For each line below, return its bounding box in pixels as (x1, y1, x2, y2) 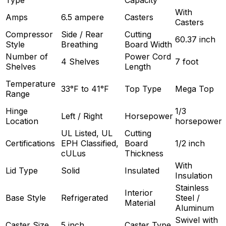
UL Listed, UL (61, 128, 112, 139)
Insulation (175, 171, 212, 181)
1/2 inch (175, 138, 205, 149)
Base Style (6, 193, 46, 203)
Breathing (61, 39, 98, 50)
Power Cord (125, 51, 171, 62)
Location (6, 116, 38, 127)
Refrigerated (61, 193, 108, 203)
